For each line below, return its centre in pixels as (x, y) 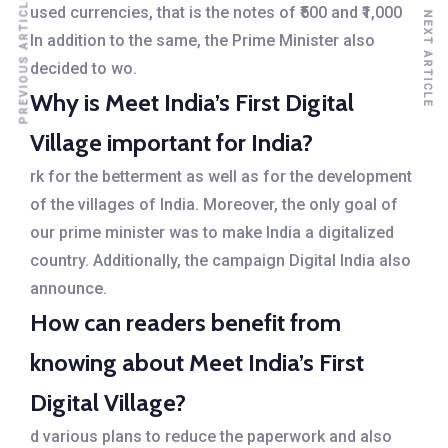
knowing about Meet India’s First (197, 362)
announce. (68, 288)
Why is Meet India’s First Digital (192, 102)
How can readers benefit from (185, 322)
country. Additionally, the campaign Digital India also (220, 260)
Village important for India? (171, 142)
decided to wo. (83, 68)
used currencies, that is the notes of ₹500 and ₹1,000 (216, 12)
